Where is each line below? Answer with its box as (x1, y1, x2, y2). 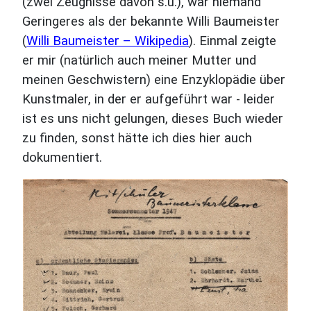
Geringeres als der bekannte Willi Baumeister (22, 14, 280, 29)
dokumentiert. (22, 150, 102, 165)
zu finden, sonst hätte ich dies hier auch (22, 131, 252, 146)
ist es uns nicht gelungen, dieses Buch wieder (22, 111, 283, 126)
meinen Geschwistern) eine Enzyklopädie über (22, 72, 285, 87)
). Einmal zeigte (189, 33, 276, 49)
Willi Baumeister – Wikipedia (26, 33, 189, 49)
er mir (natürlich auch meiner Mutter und (22, 53, 256, 68)
